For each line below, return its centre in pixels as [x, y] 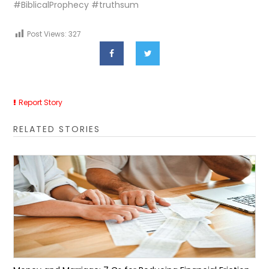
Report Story [41, 102]
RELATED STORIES [57, 129]
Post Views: [47, 34]
